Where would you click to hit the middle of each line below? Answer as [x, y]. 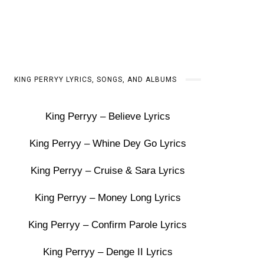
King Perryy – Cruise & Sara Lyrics [108, 171]
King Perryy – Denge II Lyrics [108, 252]
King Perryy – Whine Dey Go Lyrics [108, 143]
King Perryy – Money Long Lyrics [108, 198]
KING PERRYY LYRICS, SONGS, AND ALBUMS [96, 80]
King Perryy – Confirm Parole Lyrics [108, 225]
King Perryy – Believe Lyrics [108, 116]
